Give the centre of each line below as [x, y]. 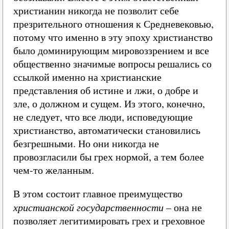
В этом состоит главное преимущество [98, 193]
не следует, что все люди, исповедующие [103, 117]
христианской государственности [88, 207]
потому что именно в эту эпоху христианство [113, 37]
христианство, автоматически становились [107, 130]
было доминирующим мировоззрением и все [111, 50]
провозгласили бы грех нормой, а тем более [109, 157]
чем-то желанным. [54, 170]
